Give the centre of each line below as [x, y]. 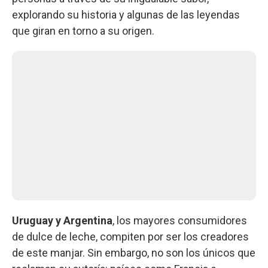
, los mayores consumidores [180, 220]
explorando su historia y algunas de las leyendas [126, 14]
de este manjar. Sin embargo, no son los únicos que [134, 252]
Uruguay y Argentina [62, 220]
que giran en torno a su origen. [83, 31]
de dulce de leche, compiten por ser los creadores [130, 236]
